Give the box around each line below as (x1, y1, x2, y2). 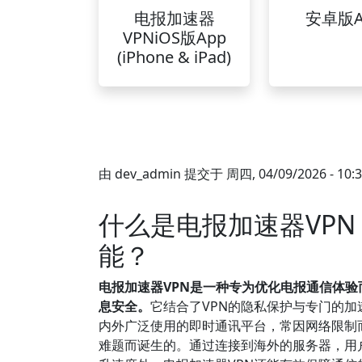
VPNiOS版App (122, 27, 226, 48)
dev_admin (115, 165, 181, 183)
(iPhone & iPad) (117, 46, 232, 68)
